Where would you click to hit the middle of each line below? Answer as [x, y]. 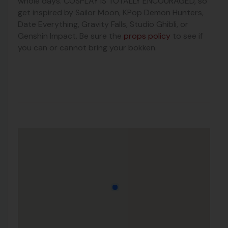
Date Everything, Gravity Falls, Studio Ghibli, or [103, 24]
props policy [147, 36]
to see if [187, 36]
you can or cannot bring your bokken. [88, 47]
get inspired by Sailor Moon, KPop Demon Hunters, [111, 12]
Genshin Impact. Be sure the [71, 36]
